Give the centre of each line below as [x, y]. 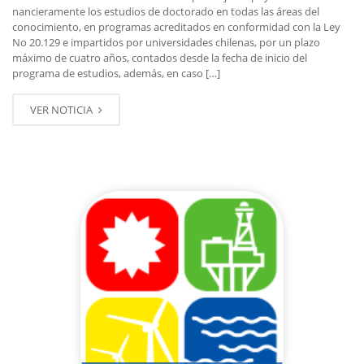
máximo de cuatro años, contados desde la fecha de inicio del [160, 57]
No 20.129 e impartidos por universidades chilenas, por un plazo [166, 42]
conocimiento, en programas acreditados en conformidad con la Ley [176, 26]
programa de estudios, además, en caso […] [116, 73]
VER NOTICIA [63, 109]
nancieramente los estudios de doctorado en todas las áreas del [166, 11]
